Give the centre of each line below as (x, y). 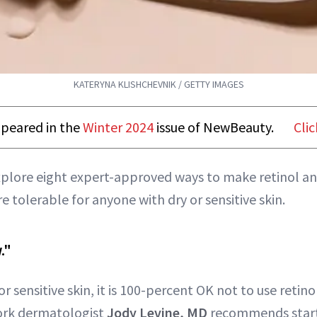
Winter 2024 (118, 127)
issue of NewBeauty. (214, 127)
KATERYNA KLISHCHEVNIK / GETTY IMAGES (158, 84)
